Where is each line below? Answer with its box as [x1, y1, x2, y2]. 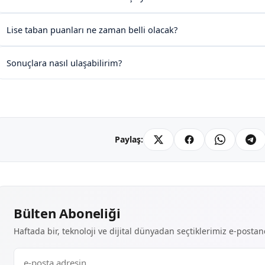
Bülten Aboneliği [14, 203, 121, 222]
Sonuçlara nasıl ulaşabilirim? [7, 56, 122, 69]
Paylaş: [115, 134, 143, 146]
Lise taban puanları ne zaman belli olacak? [7, 23, 177, 35]
